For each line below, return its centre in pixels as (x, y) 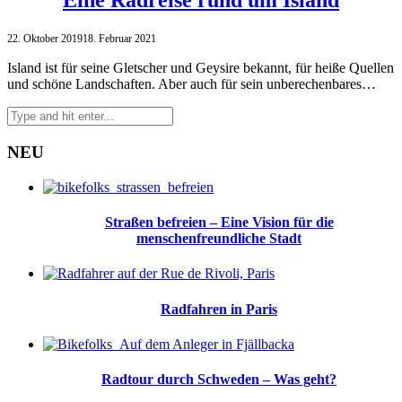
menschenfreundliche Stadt (219, 239)
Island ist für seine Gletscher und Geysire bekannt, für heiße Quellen (201, 68)
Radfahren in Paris (219, 309)
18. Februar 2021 (119, 39)
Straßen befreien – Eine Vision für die (219, 223)
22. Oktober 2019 (45, 39)
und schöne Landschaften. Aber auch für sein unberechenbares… (192, 84)
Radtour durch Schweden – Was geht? (219, 380)
